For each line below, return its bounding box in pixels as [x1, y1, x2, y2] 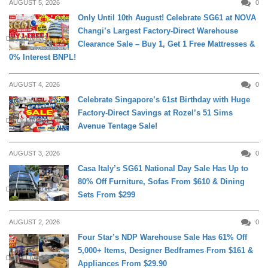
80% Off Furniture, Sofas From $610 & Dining [78, 177, 245, 187]
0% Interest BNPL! [9, 53, 76, 62]
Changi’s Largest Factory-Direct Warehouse [78, 26, 238, 36]
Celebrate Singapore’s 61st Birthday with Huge [78, 95, 250, 105]
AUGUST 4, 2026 [9, 81, 60, 89]
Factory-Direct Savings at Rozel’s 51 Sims [78, 108, 233, 118]
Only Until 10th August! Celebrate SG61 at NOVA [78, 13, 256, 23]
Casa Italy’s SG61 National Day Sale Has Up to [78, 164, 248, 173]
